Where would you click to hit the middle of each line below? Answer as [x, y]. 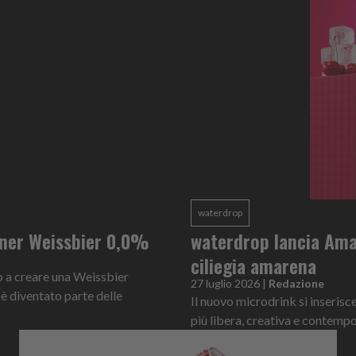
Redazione [296, 283]
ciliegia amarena [253, 265]
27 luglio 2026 [225, 283]
